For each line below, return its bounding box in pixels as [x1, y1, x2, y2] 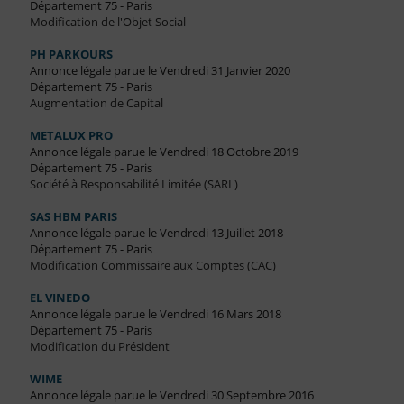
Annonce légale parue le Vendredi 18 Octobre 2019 [29, 143, 298, 161]
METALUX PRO [29, 127, 113, 144]
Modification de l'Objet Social [29, 14, 186, 31]
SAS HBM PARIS [29, 208, 117, 225]
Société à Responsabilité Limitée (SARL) [29, 176, 238, 193]
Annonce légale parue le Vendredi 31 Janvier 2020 [29, 62, 290, 79]
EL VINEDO [29, 289, 90, 307]
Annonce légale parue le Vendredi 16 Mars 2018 [29, 306, 281, 323]
